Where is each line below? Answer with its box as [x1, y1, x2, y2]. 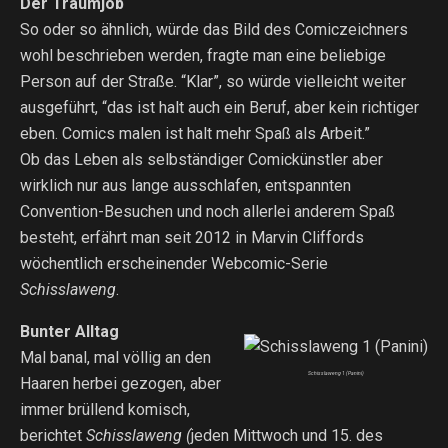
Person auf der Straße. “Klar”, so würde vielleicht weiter [20, 72, 406, 91]
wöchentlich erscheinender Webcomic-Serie [20, 254, 328, 273]
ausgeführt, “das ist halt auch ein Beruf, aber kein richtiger [20, 98, 419, 117]
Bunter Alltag [20, 322, 119, 341]
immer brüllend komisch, [20, 400, 190, 419]
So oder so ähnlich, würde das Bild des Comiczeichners [20, 20, 408, 39]
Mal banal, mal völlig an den [20, 348, 211, 367]
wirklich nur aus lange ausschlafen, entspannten [20, 176, 351, 195]
